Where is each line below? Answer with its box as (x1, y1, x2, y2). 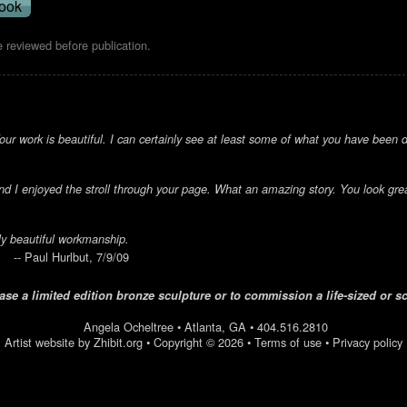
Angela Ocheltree (83, 318, 177, 335)
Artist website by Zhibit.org (5, 333, 143, 351)
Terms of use (254, 333, 322, 351)
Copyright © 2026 (154, 333, 243, 351)
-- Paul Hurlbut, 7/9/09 (14, 248, 129, 265)
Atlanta (184, 318, 222, 335)
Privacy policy (333, 333, 402, 351)
